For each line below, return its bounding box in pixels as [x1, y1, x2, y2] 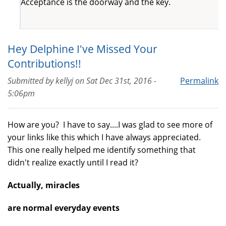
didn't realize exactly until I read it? [8, 156, 138, 168]
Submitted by [8, 75, 55, 86]
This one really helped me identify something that [8, 144, 196, 155]
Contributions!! [8, 55, 81, 71]
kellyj [55, 75, 73, 86]
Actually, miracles [8, 179, 80, 191]
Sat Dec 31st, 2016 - [86, 75, 156, 86]
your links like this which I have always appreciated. [8, 131, 203, 143]
